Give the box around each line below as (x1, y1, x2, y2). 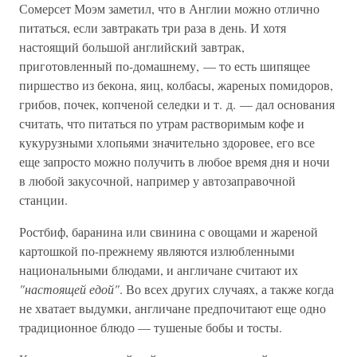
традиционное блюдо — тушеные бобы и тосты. (19, 319, 282, 335)
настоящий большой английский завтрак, (19, 38, 245, 55)
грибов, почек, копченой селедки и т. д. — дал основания (19, 96, 335, 112)
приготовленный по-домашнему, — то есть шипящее (19, 57, 310, 74)
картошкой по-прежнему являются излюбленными (19, 242, 295, 259)
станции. (19, 191, 68, 208)
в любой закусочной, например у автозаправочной (19, 172, 296, 189)
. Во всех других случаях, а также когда (120, 280, 334, 297)
